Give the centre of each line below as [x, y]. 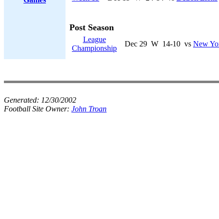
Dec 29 [136, 44]
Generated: [22, 100]
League [94, 39]
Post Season [92, 27]
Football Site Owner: [38, 109]
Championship [94, 48]
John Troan [89, 109]
